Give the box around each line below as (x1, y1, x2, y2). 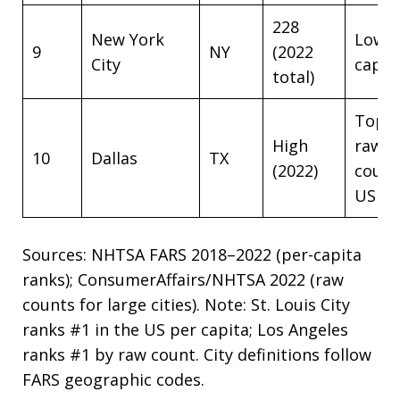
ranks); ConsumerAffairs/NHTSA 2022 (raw (22, 269, 344, 290)
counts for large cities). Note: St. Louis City (22, 294, 350, 315)
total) (272, 66, 314, 87)
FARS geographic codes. (22, 369, 204, 390)
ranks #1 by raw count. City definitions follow (22, 344, 371, 365)
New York (91, 29, 164, 50)
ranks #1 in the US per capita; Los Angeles (22, 319, 348, 340)
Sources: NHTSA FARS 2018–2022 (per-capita (22, 244, 362, 265)
